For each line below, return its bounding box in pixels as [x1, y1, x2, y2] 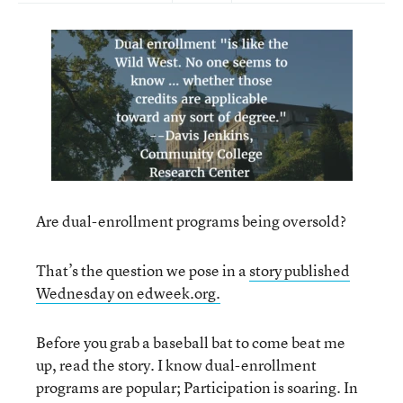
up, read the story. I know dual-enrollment [36, 354, 317, 375]
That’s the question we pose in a [36, 260, 249, 281]
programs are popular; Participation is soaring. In [36, 377, 358, 398]
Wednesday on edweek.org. [36, 282, 220, 303]
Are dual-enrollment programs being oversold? [36, 210, 346, 231]
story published [249, 260, 350, 281]
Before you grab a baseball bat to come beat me [36, 332, 345, 353]
